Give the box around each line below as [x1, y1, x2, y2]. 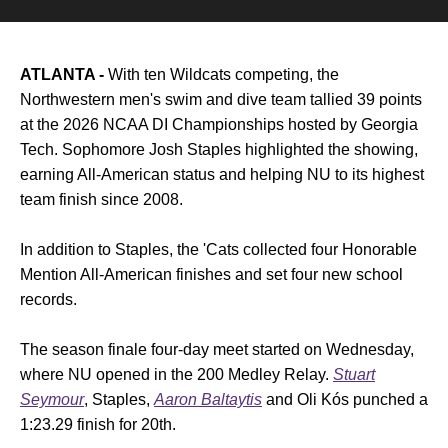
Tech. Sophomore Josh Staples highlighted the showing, [20, 141, 418, 158]
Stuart [333, 366, 375, 383]
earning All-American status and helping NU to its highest [20, 166, 424, 183]
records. [20, 291, 77, 308]
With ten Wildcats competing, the [104, 66, 339, 83]
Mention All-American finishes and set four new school [20, 266, 403, 283]
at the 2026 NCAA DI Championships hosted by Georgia [20, 116, 418, 133]
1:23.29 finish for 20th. [20, 416, 176, 433]
